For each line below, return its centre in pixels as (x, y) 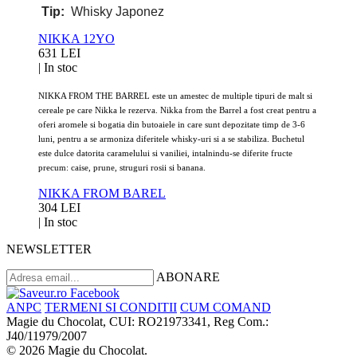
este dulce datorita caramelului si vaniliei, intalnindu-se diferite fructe (165, 153)
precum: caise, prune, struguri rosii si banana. (122, 167)
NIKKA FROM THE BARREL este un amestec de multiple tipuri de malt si (175, 95)
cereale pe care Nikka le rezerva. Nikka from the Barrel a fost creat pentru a (177, 110)
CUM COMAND (226, 307)
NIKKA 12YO (76, 38)
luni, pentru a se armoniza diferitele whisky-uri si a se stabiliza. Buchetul (171, 138)
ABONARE (188, 277)
